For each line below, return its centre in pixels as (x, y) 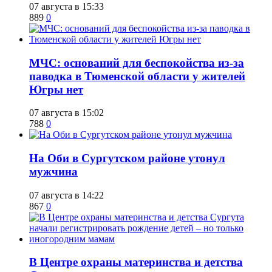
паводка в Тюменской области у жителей (137, 76)
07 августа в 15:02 (66, 113)
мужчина (53, 172)
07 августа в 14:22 (66, 195)
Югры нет (56, 89)
